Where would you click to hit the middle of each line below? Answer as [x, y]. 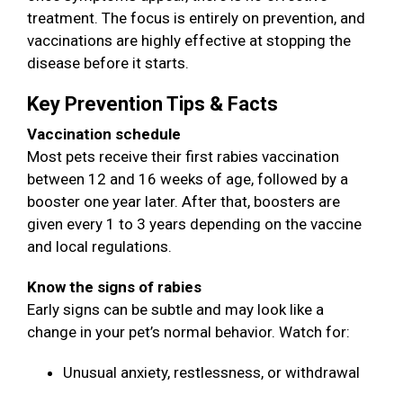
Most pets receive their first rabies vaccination [183, 157]
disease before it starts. [110, 63]
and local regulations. [101, 247]
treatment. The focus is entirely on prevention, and [196, 18]
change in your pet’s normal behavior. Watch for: [190, 332]
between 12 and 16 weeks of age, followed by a [188, 179]
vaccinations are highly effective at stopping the [189, 41]
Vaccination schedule [106, 134]
